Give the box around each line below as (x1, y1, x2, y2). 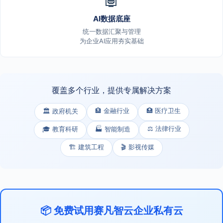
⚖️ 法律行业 (147, 124, 181, 132)
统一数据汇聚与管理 (82, 27, 141, 35)
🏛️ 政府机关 (42, 107, 78, 115)
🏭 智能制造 (95, 124, 130, 133)
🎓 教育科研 (42, 124, 78, 133)
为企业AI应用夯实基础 (79, 36, 144, 45)
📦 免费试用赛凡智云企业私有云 (40, 205, 183, 216)
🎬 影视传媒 (121, 142, 154, 151)
